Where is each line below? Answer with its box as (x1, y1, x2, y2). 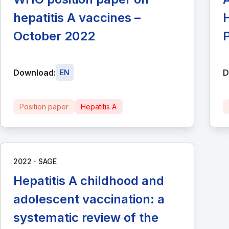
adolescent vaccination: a (13, 192, 165, 207)
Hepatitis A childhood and (13, 173, 164, 189)
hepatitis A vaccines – (13, 10, 141, 26)
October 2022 (13, 29, 95, 44)
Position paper (19, 102, 68, 111)
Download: (13, 67, 56, 78)
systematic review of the (13, 210, 158, 225)
